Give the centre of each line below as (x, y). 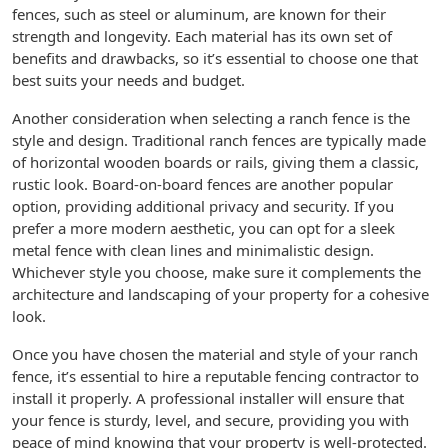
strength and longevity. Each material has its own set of (202, 36)
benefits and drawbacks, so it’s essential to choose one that (215, 58)
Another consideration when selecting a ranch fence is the (211, 118)
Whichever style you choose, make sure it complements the (216, 272)
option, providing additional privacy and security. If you (203, 206)
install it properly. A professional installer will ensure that (208, 398)
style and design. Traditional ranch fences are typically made (219, 140)
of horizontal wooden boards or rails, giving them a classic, (215, 162)
